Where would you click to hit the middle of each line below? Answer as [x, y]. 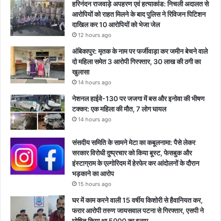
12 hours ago [95, 35]
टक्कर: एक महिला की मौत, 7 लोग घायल [119, 109]
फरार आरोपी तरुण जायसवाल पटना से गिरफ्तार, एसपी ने [138, 210]
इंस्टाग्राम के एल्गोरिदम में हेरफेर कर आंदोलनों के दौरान [136, 163]
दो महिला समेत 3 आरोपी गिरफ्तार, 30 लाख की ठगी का [136, 61]
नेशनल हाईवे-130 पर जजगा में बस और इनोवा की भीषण [138, 98]
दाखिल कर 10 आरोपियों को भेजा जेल [116, 24]
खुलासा [81, 72]
